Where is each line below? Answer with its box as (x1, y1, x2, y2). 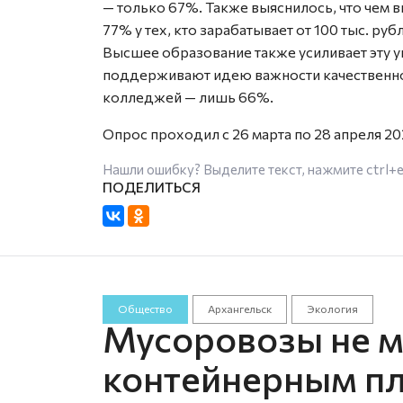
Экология (306, 302, 358, 316)
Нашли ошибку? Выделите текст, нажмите (103, 161, 366, 177)
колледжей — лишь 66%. (103, 88, 273, 105)
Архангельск (207, 302, 272, 316)
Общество (118, 302, 173, 316)
